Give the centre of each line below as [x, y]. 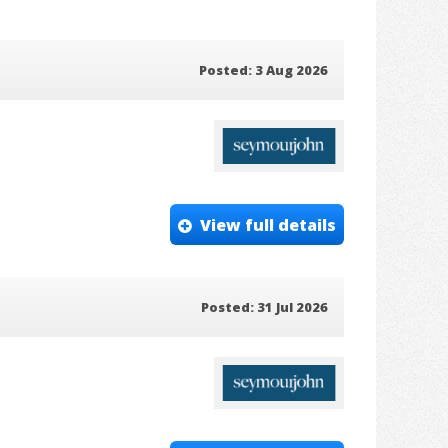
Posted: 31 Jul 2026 [264, 307]
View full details [268, 224]
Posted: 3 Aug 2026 [263, 70]
